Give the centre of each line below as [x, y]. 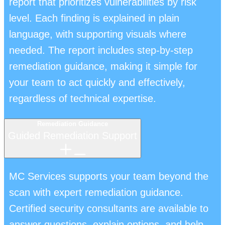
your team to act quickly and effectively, [97, 82]
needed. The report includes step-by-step [101, 50]
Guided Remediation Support [73, 135]
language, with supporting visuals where [98, 34]
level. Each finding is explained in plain [94, 18]
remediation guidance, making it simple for [103, 66]
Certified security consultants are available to [109, 208]
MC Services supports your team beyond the [109, 176]
